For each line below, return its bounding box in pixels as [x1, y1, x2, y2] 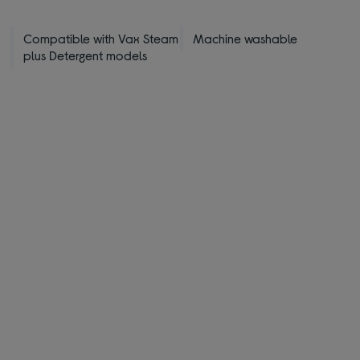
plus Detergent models [23, 47, 148, 63]
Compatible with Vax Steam [23, 30, 179, 46]
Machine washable [193, 30, 297, 46]
